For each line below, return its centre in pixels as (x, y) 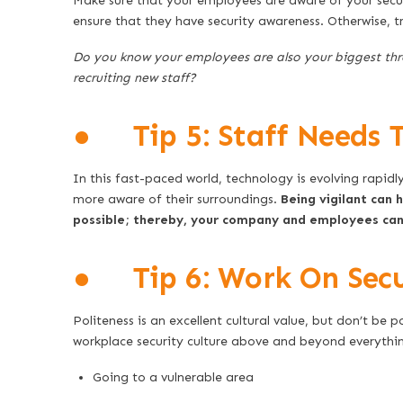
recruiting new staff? (134, 77)
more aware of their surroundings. (176, 200)
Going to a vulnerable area (174, 378)
